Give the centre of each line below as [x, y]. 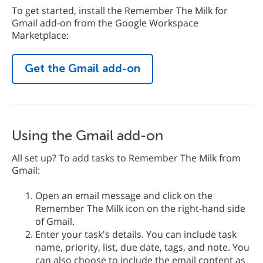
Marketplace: [40, 36]
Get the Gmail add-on [82, 69]
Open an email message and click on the [124, 196]
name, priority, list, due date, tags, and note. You [142, 247]
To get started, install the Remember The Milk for [120, 11]
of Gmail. [55, 222]
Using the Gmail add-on [87, 136]
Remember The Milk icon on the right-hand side [140, 209]
